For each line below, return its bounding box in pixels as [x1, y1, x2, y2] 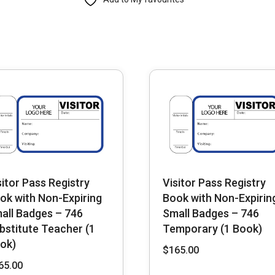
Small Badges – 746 [162, 207, 259, 220]
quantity [82, 166, 115, 177]
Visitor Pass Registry [162, 176, 266, 190]
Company [82, 115, 120, 125]
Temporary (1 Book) [162, 222, 262, 236]
